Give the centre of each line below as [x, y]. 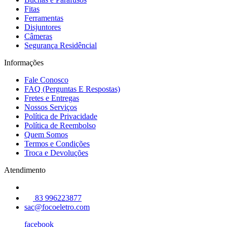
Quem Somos [46, 134]
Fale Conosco [46, 80]
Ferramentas [44, 18]
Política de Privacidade [61, 116]
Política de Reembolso [60, 125]
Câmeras [38, 36]
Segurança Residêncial [61, 45]
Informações [24, 62]
